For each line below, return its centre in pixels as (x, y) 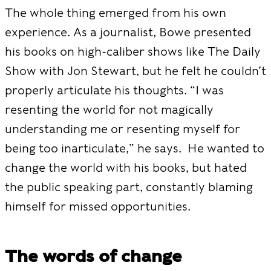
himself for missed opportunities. (98, 206)
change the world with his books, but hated (126, 168)
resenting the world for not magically (109, 109)
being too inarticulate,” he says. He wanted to (135, 148)
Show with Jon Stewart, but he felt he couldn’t (135, 71)
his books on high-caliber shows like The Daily (133, 51)
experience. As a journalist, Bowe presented (128, 32)
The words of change (93, 256)
